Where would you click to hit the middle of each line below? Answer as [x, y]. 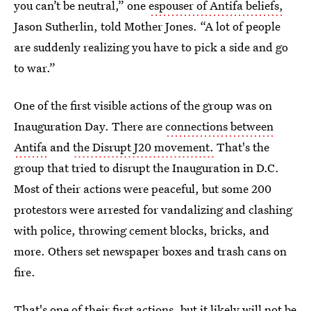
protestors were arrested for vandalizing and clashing [153, 209]
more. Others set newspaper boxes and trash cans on [150, 251]
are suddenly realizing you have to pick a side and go [151, 47]
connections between [219, 126]
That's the [242, 147]
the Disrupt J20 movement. [143, 147]
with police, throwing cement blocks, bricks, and [142, 230]
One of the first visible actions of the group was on [143, 105]
